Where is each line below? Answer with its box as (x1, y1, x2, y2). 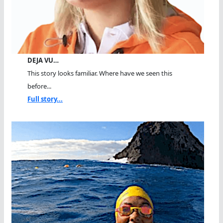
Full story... (27, 94, 63, 104)
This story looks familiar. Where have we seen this (27, 68, 173, 78)
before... (27, 81, 52, 91)
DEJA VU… (27, 55, 59, 65)
